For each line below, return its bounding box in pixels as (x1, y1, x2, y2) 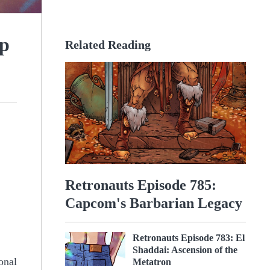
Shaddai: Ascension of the (133, 244, 237, 255)
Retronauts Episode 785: (65, 177, 216, 193)
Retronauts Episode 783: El (133, 232, 245, 243)
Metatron (133, 256, 171, 267)
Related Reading (65, 38, 151, 51)
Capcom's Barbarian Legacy (65, 195, 242, 211)
